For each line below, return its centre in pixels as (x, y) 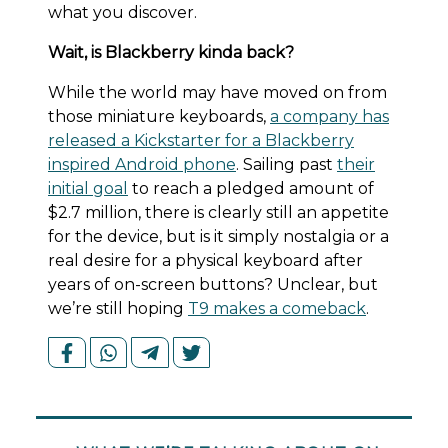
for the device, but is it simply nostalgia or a (218, 236)
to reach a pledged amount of (251, 188)
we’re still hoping (118, 308)
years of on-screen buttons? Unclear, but (213, 284)
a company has (329, 116)
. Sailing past (286, 164)
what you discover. (122, 12)
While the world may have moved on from (217, 92)
